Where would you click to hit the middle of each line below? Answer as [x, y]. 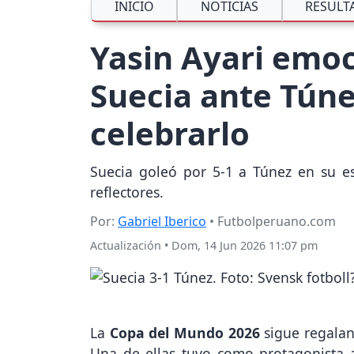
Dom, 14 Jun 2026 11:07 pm [245, 246]
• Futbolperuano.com [271, 222]
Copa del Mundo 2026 [185, 333]
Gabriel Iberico [162, 222]
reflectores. [127, 192]
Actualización [126, 246]
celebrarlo [170, 134]
